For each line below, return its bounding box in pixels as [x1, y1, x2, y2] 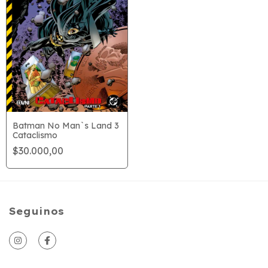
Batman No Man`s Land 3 [13, 120, 119, 132]
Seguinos [9, 205, 64, 218]
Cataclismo [13, 130, 57, 141]
